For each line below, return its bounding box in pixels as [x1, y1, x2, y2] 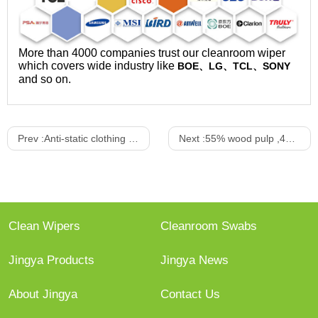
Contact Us [160, 287, 220, 302]
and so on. [18, 73, 71, 86]
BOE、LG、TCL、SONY [175, 60, 290, 72]
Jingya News [160, 253, 229, 268]
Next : [178, 133, 205, 145]
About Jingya [9, 287, 78, 302]
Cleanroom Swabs [160, 219, 257, 234]
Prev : [18, 133, 44, 145]
